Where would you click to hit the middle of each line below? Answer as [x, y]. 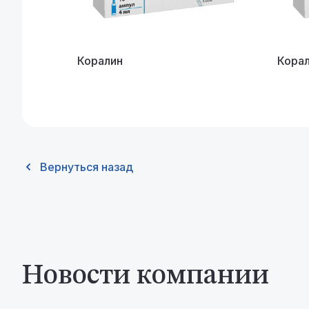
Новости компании [146, 277]
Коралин [100, 61]
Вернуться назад [87, 167]
